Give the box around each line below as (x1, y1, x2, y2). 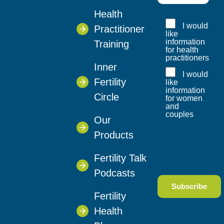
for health (165, 45, 199, 54)
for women (165, 94, 203, 103)
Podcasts (93, 167, 135, 178)
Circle (93, 91, 119, 102)
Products (93, 129, 133, 140)
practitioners (165, 53, 209, 62)
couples (165, 110, 194, 119)
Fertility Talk (93, 152, 146, 163)
